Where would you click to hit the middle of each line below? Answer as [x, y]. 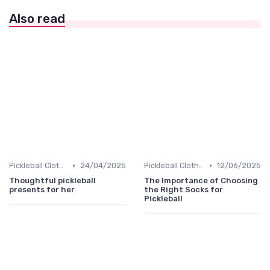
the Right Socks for [184, 190]
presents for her [42, 190]
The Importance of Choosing [201, 181]
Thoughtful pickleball [52, 181]
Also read [37, 19]
